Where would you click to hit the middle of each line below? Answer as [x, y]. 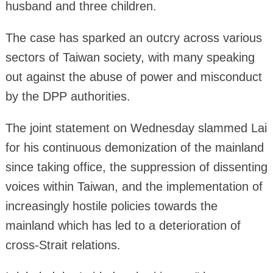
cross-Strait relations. [63, 245]
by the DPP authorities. [68, 96]
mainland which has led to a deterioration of [123, 225]
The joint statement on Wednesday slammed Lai [136, 128]
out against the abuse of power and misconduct [133, 76]
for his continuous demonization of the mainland [134, 147]
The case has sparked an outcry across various [133, 37]
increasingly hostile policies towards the [111, 206]
